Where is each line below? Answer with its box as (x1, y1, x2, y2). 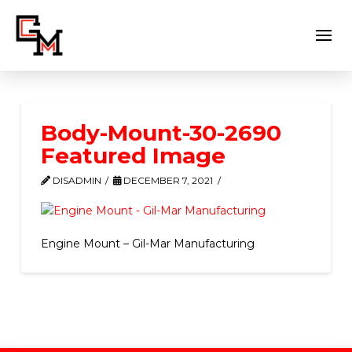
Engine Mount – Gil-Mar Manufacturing (40, 236, 255, 251)
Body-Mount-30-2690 (40, 119, 281, 146)
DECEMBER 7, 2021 (121, 174, 214, 186)
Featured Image (40, 142, 225, 169)
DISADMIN (49, 174, 101, 186)
